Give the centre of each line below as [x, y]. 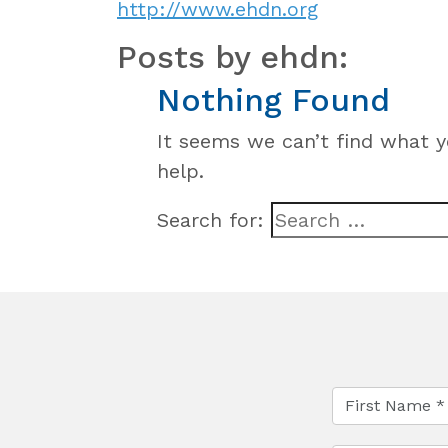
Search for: [210, 219]
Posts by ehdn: [232, 56]
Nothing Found [273, 99]
